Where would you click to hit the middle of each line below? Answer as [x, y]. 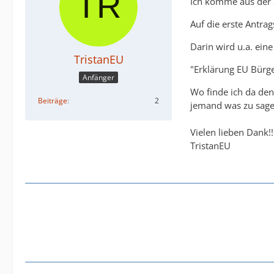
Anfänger [98, 78]
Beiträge [53, 101]
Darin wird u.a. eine [231, 46]
